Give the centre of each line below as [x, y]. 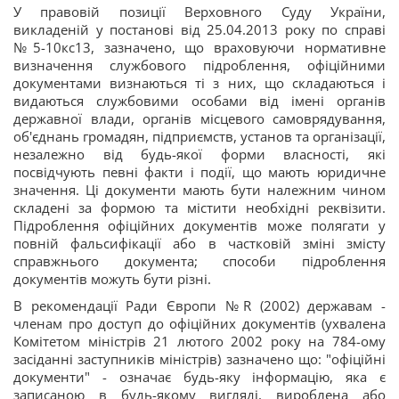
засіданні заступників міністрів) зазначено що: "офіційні [199, 359]
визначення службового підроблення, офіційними [199, 65]
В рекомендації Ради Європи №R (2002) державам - [199, 305]
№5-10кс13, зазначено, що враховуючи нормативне [199, 47]
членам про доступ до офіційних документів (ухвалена [199, 323]
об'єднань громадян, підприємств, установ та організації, [199, 136]
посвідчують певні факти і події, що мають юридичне [199, 172]
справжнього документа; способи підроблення [199, 261]
